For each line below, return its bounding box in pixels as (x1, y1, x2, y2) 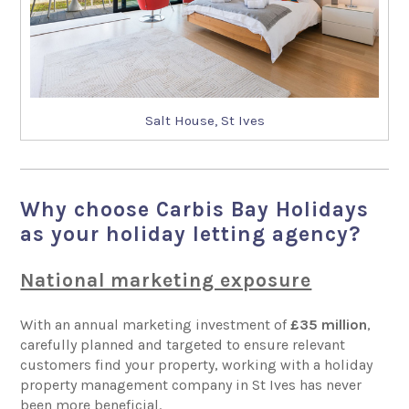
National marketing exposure (20, 268, 312, 291)
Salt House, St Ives (144, 111, 265, 129)
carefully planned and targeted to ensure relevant (20, 335, 346, 353)
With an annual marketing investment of (20, 315, 291, 333)
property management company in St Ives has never (20, 375, 362, 393)
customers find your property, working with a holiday (20, 355, 373, 373)
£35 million (290, 315, 368, 333)
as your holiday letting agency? (20, 221, 362, 246)
